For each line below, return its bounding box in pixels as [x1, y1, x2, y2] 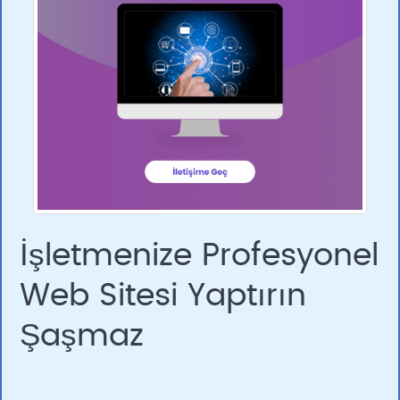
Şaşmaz [20, 321, 144, 352]
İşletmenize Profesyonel [20, 240, 379, 271]
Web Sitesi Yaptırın [20, 280, 316, 312]
